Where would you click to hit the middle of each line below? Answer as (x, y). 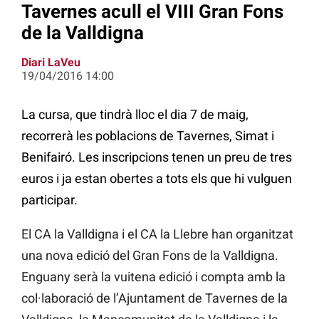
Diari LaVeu (51, 63)
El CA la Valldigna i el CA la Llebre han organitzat (157, 234)
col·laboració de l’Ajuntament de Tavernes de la (155, 298)
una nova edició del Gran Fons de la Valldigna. (150, 256)
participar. (49, 200)
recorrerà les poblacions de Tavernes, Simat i (148, 136)
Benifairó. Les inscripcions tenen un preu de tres (157, 157)
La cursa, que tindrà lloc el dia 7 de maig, (135, 115)
